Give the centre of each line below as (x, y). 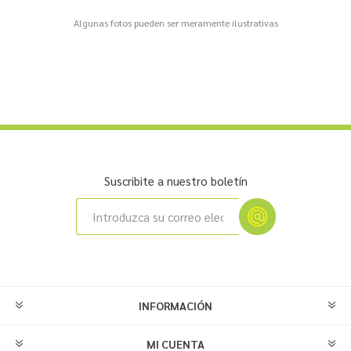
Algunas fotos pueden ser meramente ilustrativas (175, 23)
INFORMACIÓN (175, 306)
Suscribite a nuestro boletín (175, 181)
